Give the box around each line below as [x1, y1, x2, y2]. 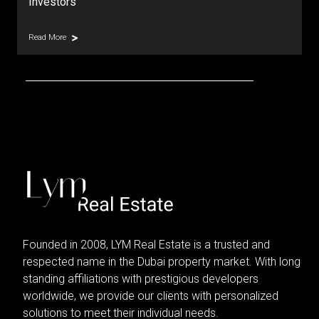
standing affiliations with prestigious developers [23, 272, 258, 286]
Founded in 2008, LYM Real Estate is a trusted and [23, 238, 270, 251]
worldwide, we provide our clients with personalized [23, 289, 278, 303]
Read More [28, 33, 66, 42]
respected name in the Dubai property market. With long [23, 255, 300, 268]
